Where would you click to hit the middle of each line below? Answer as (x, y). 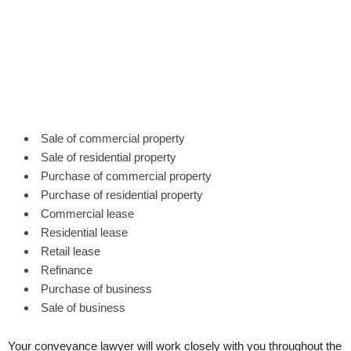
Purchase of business (96, 288)
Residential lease (84, 232)
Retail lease (71, 251)
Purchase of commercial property (126, 175)
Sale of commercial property (113, 138)
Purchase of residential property (122, 194)
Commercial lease (87, 213)
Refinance (67, 270)
